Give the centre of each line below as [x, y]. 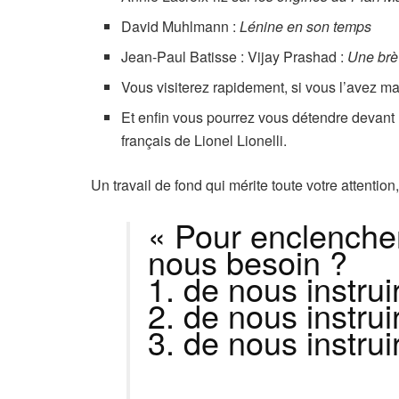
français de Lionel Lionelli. [204, 141]
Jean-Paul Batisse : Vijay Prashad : [235, 57]
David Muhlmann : [181, 27]
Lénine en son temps [306, 27]
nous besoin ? [248, 262]
